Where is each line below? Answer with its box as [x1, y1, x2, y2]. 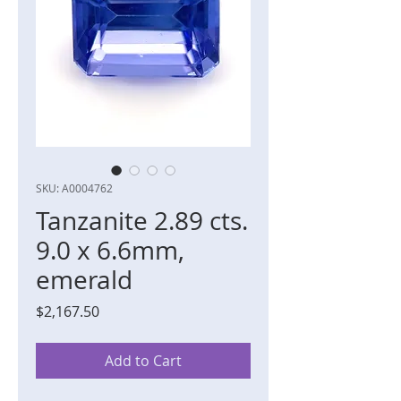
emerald [36, 263, 132, 297]
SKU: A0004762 [36, 181, 113, 196]
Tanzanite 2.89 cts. [36, 204, 248, 238]
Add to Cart [105, 351, 182, 371]
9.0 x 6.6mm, [36, 234, 184, 268]
